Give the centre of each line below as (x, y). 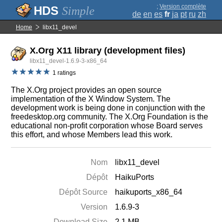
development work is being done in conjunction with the (108, 108)
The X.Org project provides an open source (86, 90)
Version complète (183, 6)
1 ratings (64, 73)
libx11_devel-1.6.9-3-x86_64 (69, 61)
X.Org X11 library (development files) (108, 51)
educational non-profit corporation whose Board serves (107, 126)
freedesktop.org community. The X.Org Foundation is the (110, 117)
